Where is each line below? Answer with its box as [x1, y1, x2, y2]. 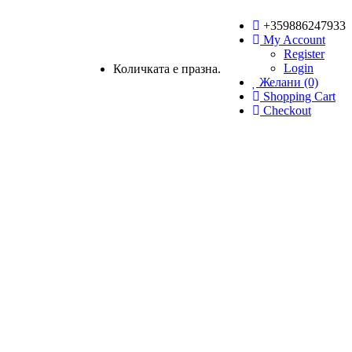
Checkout [263, 104, 311, 117]
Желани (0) [259, 75, 318, 89]
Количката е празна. [113, 62, 221, 75]
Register [284, 47, 324, 60]
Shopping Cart [263, 90, 335, 103]
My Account [263, 33, 325, 46]
